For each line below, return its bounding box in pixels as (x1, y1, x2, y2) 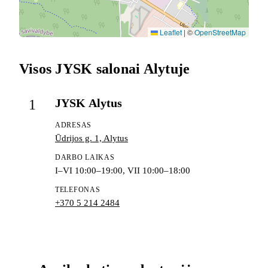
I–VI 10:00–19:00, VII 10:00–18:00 (55, 165, 190, 175)
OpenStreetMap (194, 26, 246, 37)
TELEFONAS (55, 185, 100, 194)
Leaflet (158, 26, 182, 37)
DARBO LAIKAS (55, 153, 115, 162)
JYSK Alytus (55, 96, 123, 109)
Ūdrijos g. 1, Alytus (55, 133, 128, 143)
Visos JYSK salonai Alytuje (19, 60, 190, 77)
